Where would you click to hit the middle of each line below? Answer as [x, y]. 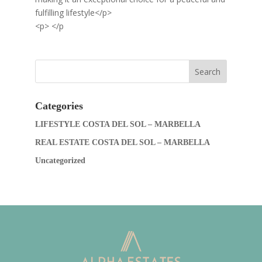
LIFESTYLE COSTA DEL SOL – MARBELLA [118, 124]
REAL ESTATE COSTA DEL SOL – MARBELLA [122, 142]
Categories [59, 106]
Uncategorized [60, 161]
